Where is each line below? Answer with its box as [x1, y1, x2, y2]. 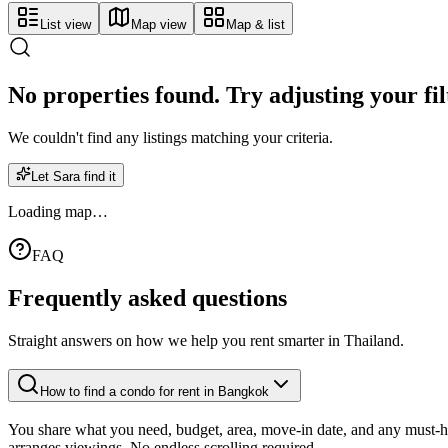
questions [192, 285, 287, 312]
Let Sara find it [31, 169, 116, 185]
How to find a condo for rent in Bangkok [40, 383, 269, 399]
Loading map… [8, 203, 108, 221]
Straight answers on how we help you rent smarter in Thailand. [8, 332, 404, 350]
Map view [131, 16, 186, 32]
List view [40, 16, 91, 32]
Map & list [226, 16, 285, 32]
